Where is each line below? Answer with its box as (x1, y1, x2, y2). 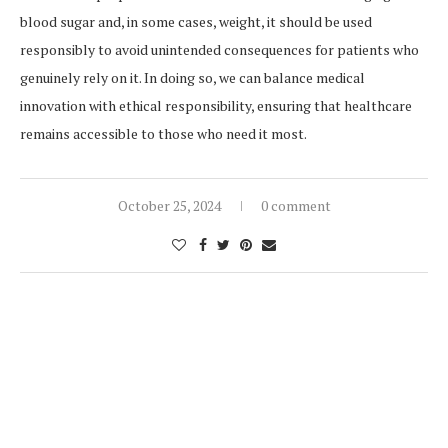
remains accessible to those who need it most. (20, 124, 307, 144)
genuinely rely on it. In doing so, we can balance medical (20, 68, 365, 88)
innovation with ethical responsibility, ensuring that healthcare (20, 96, 412, 116)
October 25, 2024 (117, 196, 221, 216)
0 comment (260, 196, 331, 216)
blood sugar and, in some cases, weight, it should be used (20, 12, 372, 32)
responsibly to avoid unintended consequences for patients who (20, 40, 419, 60)
